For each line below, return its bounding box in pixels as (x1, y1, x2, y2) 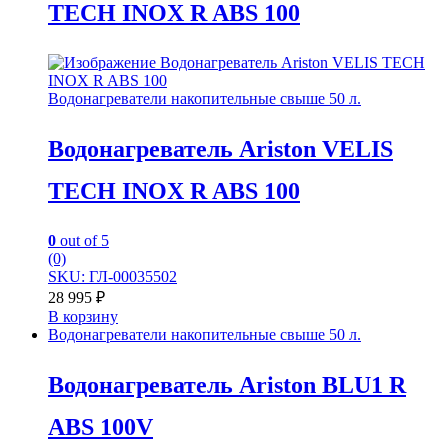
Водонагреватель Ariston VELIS (48, 135, 393, 162)
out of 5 (56, 231, 109, 249)
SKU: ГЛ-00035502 (48, 267, 177, 285)
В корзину (48, 307, 118, 325)
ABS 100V (48, 413, 153, 440)
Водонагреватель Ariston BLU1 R (48, 371, 406, 398)
